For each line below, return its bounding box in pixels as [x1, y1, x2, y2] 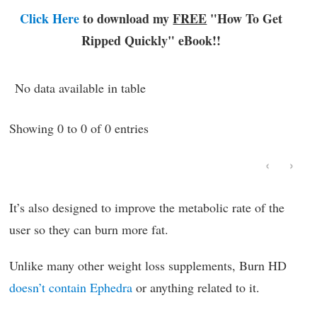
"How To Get [207, 8, 283, 28]
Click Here [20, 8, 80, 28]
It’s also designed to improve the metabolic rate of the [9, 198, 284, 216]
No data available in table [15, 79, 146, 96]
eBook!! [175, 30, 221, 50]
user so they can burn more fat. [9, 220, 168, 238]
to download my [83, 8, 173, 28]
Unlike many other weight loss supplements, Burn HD [9, 256, 287, 274]
